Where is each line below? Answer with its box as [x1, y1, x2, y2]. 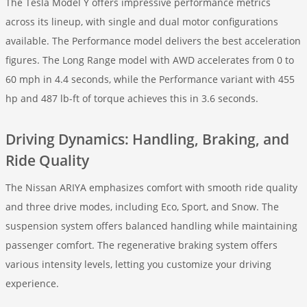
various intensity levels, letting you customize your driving [5, 258, 271, 271]
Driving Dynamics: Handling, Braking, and [5, 130, 289, 149]
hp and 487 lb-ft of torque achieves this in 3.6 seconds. [5, 92, 258, 105]
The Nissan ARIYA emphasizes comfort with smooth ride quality [5, 181, 297, 194]
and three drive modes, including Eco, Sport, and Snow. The [5, 200, 279, 213]
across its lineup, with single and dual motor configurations [5, 15, 278, 28]
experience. [5, 277, 59, 290]
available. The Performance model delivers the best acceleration [5, 34, 301, 47]
